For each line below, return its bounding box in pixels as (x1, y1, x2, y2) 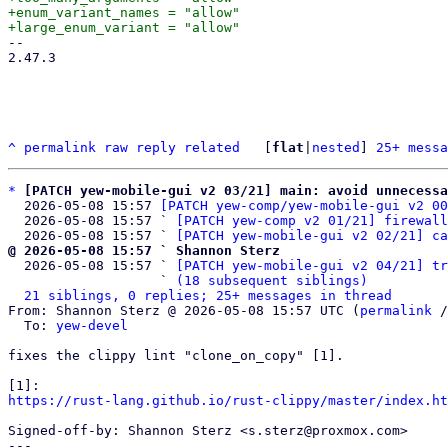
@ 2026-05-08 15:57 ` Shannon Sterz (8, 243, 280, 258)
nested (312, 140, 360, 155)
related (184, 140, 240, 155)
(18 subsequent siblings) (176, 273, 368, 288)
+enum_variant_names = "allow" (8, 5, 240, 20)
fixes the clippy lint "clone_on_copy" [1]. (8, 348, 344, 363)
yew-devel (56, 318, 128, 333)
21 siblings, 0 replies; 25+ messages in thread (24, 288, 392, 303)
